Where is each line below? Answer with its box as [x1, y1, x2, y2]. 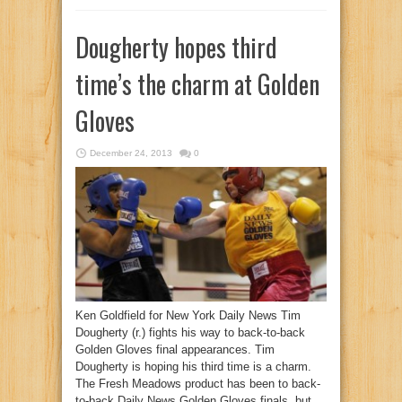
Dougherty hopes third [75, 29, 277, 66]
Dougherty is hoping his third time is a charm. [75, 360, 311, 374]
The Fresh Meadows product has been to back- [75, 377, 320, 391]
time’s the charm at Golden [75, 66, 319, 103]
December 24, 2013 [90, 148, 172, 159]
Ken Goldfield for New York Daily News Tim [75, 309, 301, 323]
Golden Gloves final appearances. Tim [75, 343, 275, 357]
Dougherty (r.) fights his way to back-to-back [75, 326, 305, 340]
